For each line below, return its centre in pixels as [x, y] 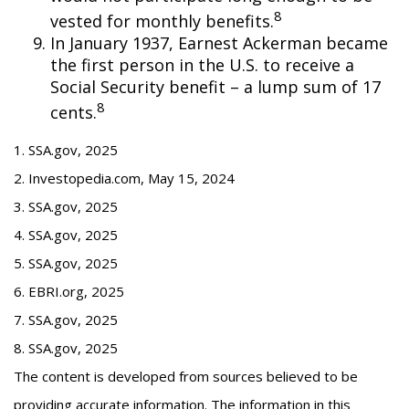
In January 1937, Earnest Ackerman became [219, 43]
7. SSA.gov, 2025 [66, 320]
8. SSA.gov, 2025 [66, 348]
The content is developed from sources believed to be [186, 376]
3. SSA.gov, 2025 [66, 206]
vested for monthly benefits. [162, 21]
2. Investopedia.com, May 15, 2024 [124, 178]
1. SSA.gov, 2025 [66, 150]
